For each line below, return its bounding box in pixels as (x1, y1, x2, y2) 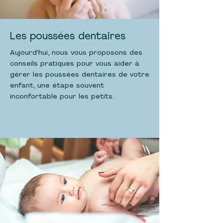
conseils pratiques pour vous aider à (10, 60, 139, 68)
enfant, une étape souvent (10, 82, 104, 90)
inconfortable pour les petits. (10, 93, 114, 101)
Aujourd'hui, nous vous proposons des (10, 49, 142, 57)
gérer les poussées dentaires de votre (10, 71, 149, 79)
